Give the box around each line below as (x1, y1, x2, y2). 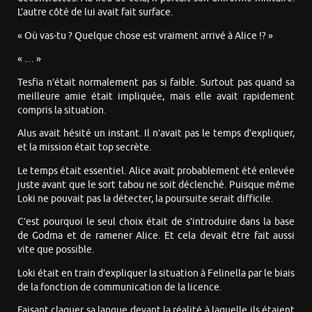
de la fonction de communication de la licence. (17, 281, 221, 293)
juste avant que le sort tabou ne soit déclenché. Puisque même (17, 178, 295, 191)
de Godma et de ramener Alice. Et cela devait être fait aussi (17, 230, 295, 242)
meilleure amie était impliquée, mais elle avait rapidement (17, 90, 295, 102)
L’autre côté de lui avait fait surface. (17, 6, 173, 19)
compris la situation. (17, 104, 106, 116)
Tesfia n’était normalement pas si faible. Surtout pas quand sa (17, 76, 295, 88)
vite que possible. (17, 244, 94, 256)
